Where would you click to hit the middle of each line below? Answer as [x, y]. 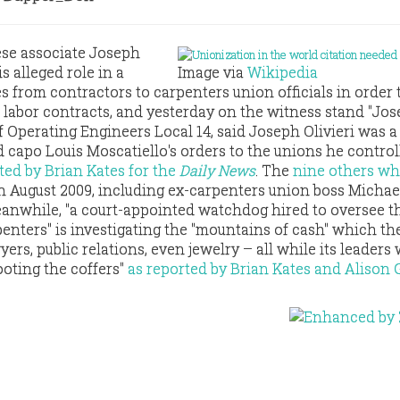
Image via [212, 72]
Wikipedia [283, 72]
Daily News [217, 170]
